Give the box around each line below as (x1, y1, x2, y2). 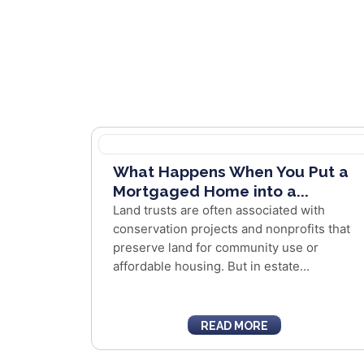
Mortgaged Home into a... (113, 182, 309, 200)
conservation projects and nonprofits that (113, 221, 350, 236)
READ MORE (201, 319, 269, 332)
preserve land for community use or (113, 240, 318, 255)
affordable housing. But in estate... (113, 258, 310, 274)
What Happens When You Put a (113, 162, 349, 180)
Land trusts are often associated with (113, 202, 325, 218)
